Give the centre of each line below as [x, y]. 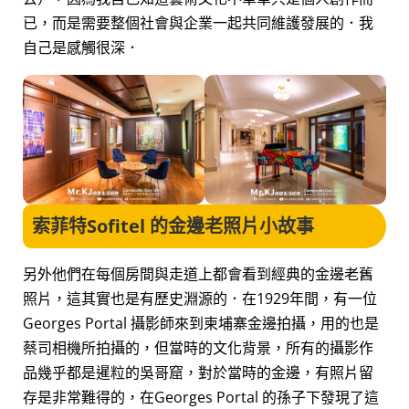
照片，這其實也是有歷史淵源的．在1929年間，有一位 [200, 299]
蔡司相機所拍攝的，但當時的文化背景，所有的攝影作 [198, 348]
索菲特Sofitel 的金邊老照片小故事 [173, 226]
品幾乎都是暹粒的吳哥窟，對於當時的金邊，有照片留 [198, 373]
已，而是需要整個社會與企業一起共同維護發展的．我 [198, 23]
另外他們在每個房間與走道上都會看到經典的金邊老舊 [198, 274]
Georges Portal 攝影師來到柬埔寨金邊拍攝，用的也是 [201, 324]
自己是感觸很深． [81, 48]
